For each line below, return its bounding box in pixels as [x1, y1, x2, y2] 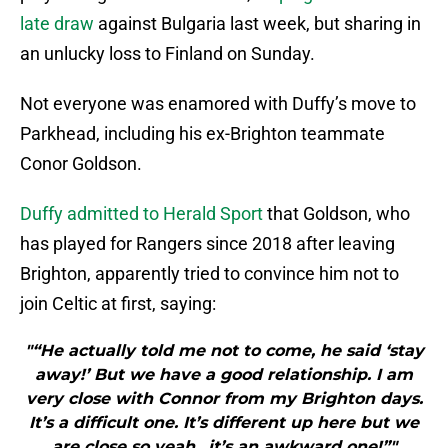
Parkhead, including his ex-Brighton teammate [20, 123, 385, 145]
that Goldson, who [263, 203, 410, 225]
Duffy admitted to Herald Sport [20, 203, 263, 225]
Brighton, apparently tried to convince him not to [20, 263, 399, 285]
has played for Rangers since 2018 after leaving [20, 233, 395, 255]
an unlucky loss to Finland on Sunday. [20, 43, 315, 65]
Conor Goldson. [20, 153, 142, 175]
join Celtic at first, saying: [20, 293, 216, 315]
